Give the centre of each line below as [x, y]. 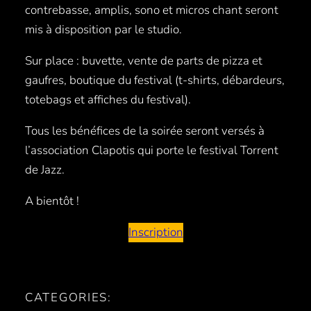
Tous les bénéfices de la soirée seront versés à [145, 131]
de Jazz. [45, 169]
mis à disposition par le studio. [105, 29]
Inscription [155, 232]
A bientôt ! [53, 201]
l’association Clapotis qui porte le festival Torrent [152, 150]
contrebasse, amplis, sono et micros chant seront [152, 10]
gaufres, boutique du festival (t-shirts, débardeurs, [155, 80]
